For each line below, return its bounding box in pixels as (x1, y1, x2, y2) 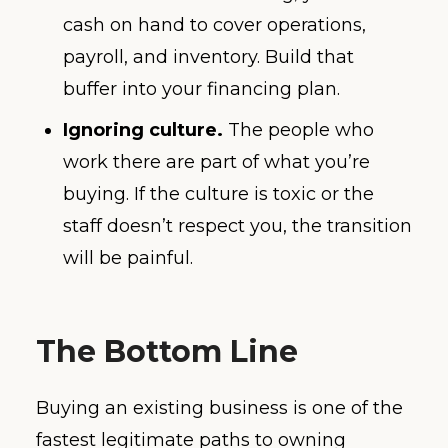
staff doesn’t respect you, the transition (63, 214, 412, 237)
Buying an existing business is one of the (36, 397, 403, 420)
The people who (223, 118, 374, 141)
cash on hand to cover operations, (63, 13, 366, 36)
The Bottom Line (36, 332, 298, 370)
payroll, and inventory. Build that (63, 45, 354, 68)
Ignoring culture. (63, 118, 223, 141)
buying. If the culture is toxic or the (63, 182, 374, 205)
